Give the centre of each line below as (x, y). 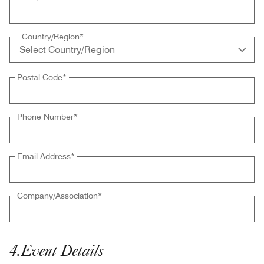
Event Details (62, 250)
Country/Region (51, 37)
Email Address (44, 156)
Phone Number (45, 117)
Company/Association (57, 196)
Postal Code (40, 77)
